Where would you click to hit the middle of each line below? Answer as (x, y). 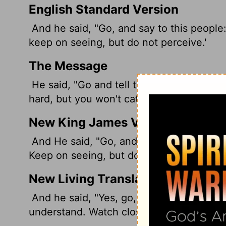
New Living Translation (97, 179)
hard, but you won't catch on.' (99, 99)
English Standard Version (104, 9)
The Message (68, 66)
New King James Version (103, 122)
